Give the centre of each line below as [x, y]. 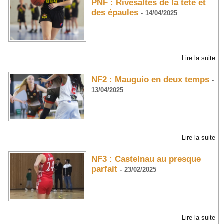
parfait [104, 169]
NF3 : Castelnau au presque [146, 159]
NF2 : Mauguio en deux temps [150, 79]
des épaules [115, 12]
